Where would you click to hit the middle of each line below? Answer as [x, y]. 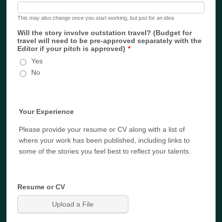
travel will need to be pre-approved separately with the [110, 41]
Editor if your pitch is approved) [72, 49]
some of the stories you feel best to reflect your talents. [105, 151]
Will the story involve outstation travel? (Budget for [105, 33]
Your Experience [47, 111]
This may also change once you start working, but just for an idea [96, 18]
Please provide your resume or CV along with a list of [102, 129]
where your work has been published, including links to [105, 140]
